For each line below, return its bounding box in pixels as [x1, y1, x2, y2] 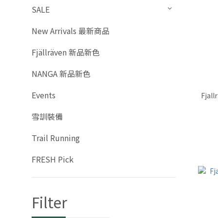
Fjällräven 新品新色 [32, 46, 100, 58]
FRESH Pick [32, 153, 73, 165]
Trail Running [32, 132, 80, 144]
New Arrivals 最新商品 [32, 25, 109, 37]
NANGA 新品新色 [32, 68, 91, 80]
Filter [32, 191, 67, 213]
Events [32, 89, 55, 101]
